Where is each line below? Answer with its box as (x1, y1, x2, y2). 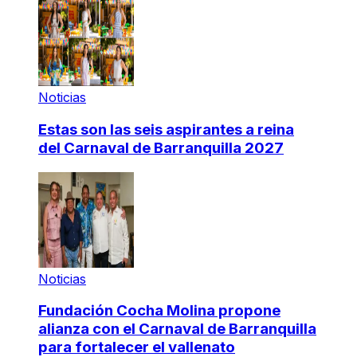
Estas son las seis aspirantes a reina (38, 120, 294, 139)
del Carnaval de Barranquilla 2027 (38, 138, 284, 157)
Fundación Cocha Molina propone (38, 301, 280, 320)
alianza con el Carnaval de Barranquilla (38, 320, 316, 339)
